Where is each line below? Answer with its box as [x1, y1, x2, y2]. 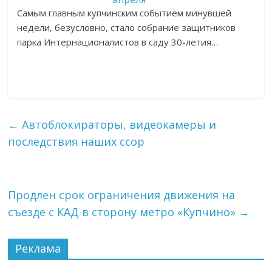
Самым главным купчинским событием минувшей [17, 7, 232, 19]
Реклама [15, 241, 61, 256]
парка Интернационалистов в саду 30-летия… [17, 36, 219, 48]
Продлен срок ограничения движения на [8, 188, 236, 202]
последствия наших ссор [8, 134, 145, 149]
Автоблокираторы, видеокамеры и [19, 117, 217, 132]
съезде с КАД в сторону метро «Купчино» [8, 205, 239, 219]
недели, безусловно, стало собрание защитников [17, 21, 236, 33]
